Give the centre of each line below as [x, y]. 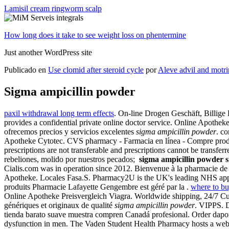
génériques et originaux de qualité [59, 205]
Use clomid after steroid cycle [96, 70]
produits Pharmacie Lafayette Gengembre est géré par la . [97, 187]
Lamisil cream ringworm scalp [53, 8]
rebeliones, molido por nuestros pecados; [72, 159]
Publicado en [25, 70]
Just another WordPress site [48, 52]
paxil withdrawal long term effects [59, 113]
